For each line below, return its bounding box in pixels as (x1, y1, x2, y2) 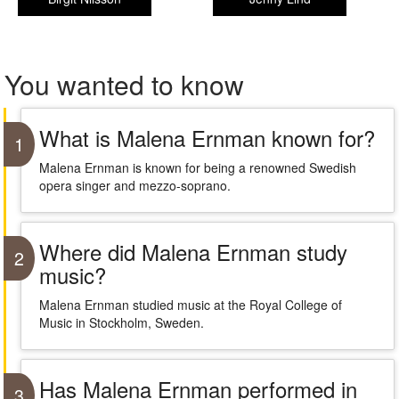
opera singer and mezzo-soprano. (38, 176, 231, 194)
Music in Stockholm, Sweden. (38, 313, 204, 331)
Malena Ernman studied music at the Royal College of (38, 296, 342, 313)
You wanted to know (4, 65, 244, 103)
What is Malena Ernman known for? (38, 122, 375, 153)
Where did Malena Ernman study (38, 236, 347, 267)
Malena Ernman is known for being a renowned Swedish (38, 159, 356, 176)
